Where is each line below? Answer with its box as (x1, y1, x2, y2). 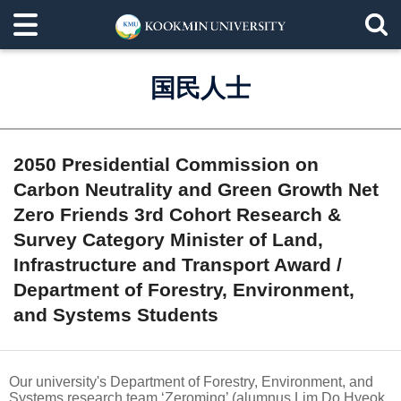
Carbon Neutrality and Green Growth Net (13, 179, 379, 200)
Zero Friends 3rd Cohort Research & (13, 204, 341, 225)
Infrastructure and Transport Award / (13, 254, 342, 275)
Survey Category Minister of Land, (13, 229, 323, 250)
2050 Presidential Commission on (13, 154, 319, 175)
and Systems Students (13, 304, 218, 325)
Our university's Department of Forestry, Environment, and (9, 374, 373, 389)
